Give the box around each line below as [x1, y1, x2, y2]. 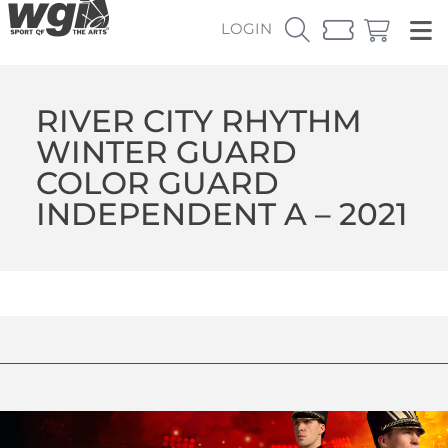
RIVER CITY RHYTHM [35, 101, 362, 140]
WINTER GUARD [35, 132, 297, 171]
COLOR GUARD [35, 163, 279, 202]
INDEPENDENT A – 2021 [35, 194, 407, 233]
